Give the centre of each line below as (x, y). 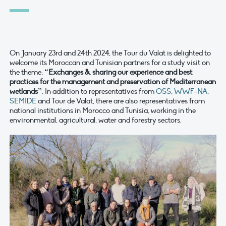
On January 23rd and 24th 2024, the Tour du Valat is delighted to (110, 53)
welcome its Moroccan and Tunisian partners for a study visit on (110, 63)
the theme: (26, 72)
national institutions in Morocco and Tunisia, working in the (103, 111)
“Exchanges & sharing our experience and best (118, 72)
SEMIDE (23, 101)
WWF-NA (191, 92)
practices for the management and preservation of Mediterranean (113, 82)
